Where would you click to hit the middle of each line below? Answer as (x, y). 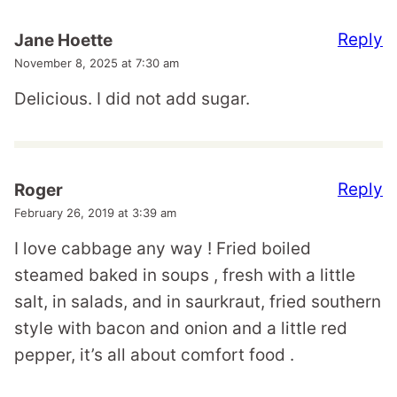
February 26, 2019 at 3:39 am (95, 213)
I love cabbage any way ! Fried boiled (163, 249)
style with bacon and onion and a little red (181, 328)
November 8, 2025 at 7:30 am (97, 63)
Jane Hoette (63, 41)
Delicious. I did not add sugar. (132, 99)
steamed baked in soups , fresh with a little (185, 275)
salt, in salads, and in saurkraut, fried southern (198, 302)
